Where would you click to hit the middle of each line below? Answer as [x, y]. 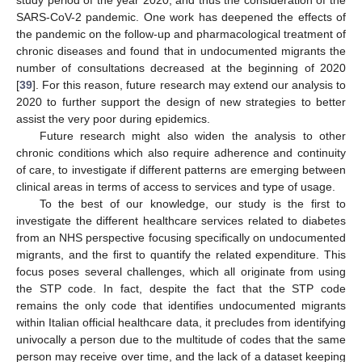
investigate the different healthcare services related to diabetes [181, 220]
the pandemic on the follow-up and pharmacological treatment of [181, 34]
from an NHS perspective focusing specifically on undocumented [181, 237]
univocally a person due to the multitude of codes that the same [181, 339]
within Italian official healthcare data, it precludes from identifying [181, 322]
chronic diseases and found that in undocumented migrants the [181, 51]
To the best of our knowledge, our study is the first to [192, 203]
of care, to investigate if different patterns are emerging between [181, 169]
